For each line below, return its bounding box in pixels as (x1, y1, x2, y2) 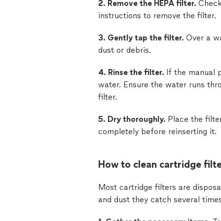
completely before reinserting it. (98, 127, 217, 136)
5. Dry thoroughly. (98, 114, 168, 124)
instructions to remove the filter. (98, 11, 216, 20)
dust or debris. (98, 45, 151, 55)
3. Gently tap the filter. (98, 33, 186, 42)
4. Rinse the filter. (98, 68, 166, 77)
